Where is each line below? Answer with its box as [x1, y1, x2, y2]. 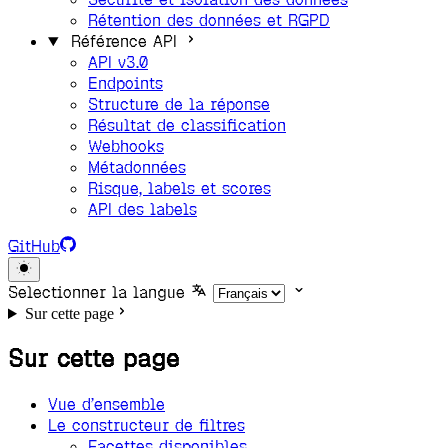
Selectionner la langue [8, 282, 185, 303]
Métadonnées [88, 157, 186, 178]
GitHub [8, 236, 60, 257]
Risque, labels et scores [88, 178, 271, 199]
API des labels [88, 199, 197, 220]
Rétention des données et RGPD [88, 10, 330, 31]
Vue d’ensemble [48, 393, 165, 415]
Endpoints [88, 73, 163, 94]
